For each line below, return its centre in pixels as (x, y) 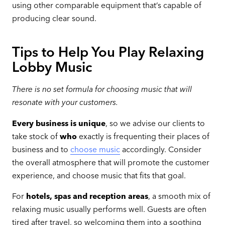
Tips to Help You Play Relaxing (108, 52)
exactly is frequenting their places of (143, 136)
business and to (41, 149)
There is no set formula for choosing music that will (102, 89)
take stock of (36, 136)
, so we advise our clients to (155, 123)
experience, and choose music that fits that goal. (99, 175)
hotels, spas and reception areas (87, 196)
